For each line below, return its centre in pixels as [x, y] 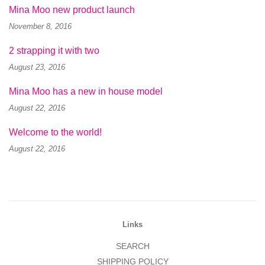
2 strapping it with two [54, 50]
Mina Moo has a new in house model [86, 91]
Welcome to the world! [55, 132]
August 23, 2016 [37, 67]
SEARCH [132, 246]
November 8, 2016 [40, 26]
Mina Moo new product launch [72, 9]
